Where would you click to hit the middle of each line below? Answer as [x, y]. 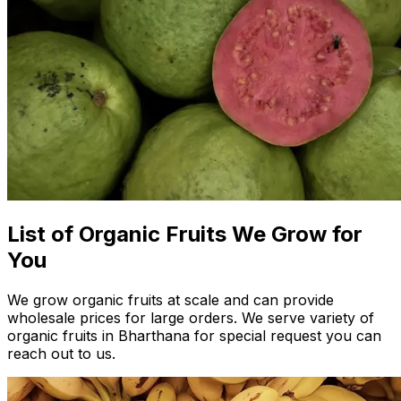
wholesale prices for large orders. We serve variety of [191, 318]
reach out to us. [61, 354]
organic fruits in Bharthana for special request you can [194, 336]
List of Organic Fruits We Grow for [185, 235]
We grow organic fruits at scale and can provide [171, 300]
